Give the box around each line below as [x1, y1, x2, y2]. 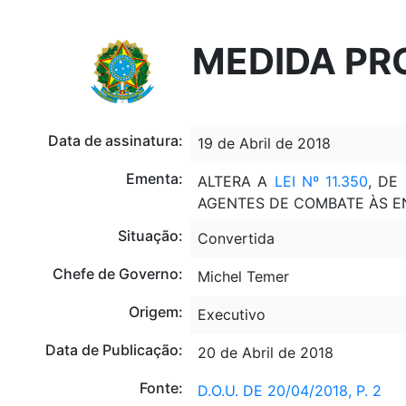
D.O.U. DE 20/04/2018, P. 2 [197, 382, 382, 400]
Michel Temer [197, 267, 289, 285]
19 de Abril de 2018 [197, 134, 331, 152]
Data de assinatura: [47, 131, 183, 150]
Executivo [197, 305, 266, 324]
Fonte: [139, 379, 183, 397]
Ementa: [125, 169, 183, 188]
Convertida [197, 229, 275, 247]
